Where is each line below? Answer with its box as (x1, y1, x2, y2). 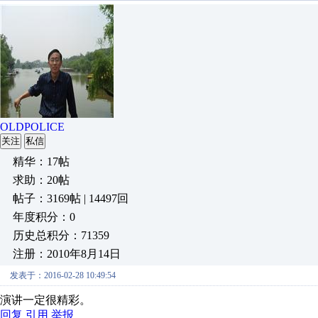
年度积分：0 (13, 211, 75, 223)
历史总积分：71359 (13, 229, 109, 241)
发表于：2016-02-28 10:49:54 (10, 270, 116, 280)
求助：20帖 (13, 174, 70, 186)
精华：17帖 (13, 155, 70, 168)
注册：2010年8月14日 (13, 248, 121, 260)
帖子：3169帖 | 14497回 (13, 192, 128, 204)
